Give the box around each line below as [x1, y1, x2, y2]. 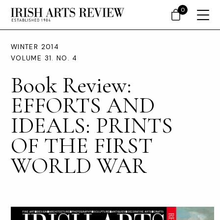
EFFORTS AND [11, 91, 155, 119]
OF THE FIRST [11, 132, 153, 159]
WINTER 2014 [11, 43, 59, 51]
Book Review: [11, 71, 132, 99]
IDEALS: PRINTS [11, 111, 173, 139]
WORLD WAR [11, 152, 147, 179]
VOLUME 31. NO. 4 [11, 54, 78, 62]
